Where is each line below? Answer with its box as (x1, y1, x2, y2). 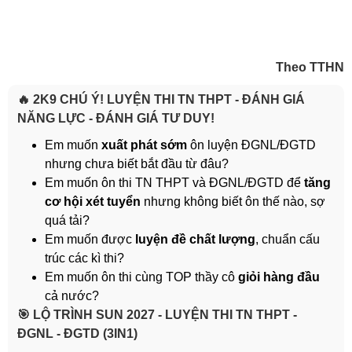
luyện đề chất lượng (135, 233, 255, 247)
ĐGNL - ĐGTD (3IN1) (17, 327, 137, 341)
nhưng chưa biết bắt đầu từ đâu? (45, 157, 229, 171)
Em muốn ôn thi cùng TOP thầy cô (45, 270, 235, 284)
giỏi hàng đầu (235, 270, 320, 284)
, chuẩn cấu (255, 233, 320, 247)
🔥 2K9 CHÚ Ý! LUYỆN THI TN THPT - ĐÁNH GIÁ (17, 93, 305, 107)
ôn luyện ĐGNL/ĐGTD (187, 138, 316, 152)
